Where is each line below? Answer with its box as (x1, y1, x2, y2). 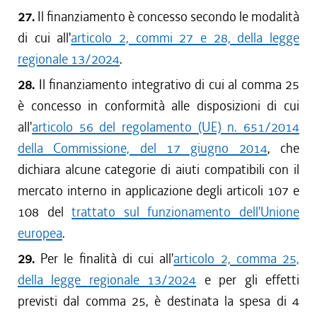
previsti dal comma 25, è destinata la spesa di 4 (18, 292, 299, 310)
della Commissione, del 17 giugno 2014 (18, 139, 267, 157)
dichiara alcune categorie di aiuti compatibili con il (18, 161, 299, 178)
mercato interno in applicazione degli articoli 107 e (18, 182, 299, 200)
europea (18, 224, 62, 242)
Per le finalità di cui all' (40, 250, 174, 267)
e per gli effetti (196, 271, 300, 289)
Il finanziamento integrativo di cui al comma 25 (38, 76, 299, 93)
